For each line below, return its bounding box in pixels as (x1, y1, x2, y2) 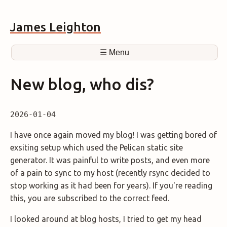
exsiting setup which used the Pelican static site (10, 143, 183, 153)
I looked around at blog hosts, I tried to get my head (10, 214, 202, 224)
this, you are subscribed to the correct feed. (10, 194, 169, 203)
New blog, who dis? (10, 74, 154, 93)
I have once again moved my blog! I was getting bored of (10, 130, 217, 140)
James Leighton (10, 20, 101, 34)
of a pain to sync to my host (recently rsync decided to (10, 168, 210, 178)
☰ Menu (100, 48, 129, 57)
